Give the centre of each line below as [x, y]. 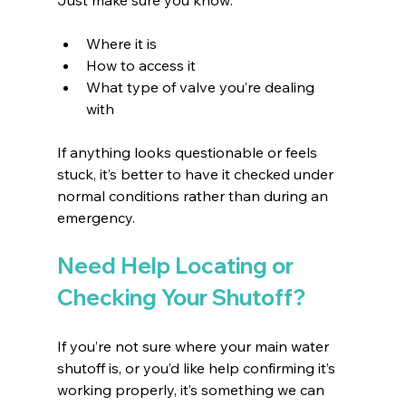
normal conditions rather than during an [194, 195]
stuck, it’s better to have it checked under [197, 174]
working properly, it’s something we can [192, 389]
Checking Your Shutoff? [181, 297]
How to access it [142, 65]
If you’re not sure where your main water [194, 346]
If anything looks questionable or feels [188, 152]
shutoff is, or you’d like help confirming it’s [198, 367]
